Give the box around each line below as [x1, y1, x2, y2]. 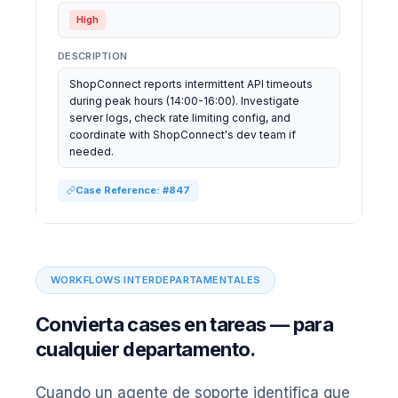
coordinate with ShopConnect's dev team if [69, 128, 296, 141]
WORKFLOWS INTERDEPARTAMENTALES [51, 273, 261, 286]
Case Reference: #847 [76, 183, 190, 196]
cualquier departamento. [36, 337, 256, 361]
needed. [69, 145, 114, 158]
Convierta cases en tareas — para [36, 312, 333, 336]
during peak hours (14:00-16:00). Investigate [69, 94, 299, 107]
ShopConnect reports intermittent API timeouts [69, 77, 313, 91]
